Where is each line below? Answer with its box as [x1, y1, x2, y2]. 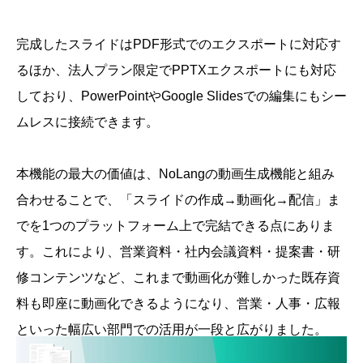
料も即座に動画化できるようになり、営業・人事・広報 [16, 297, 340, 311]
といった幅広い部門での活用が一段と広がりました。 [16, 322, 327, 337]
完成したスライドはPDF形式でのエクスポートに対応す [16, 37, 341, 52]
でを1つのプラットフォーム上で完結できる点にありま [16, 219, 335, 233]
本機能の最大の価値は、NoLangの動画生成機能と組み [16, 167, 335, 181]
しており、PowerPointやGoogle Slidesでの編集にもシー [16, 89, 347, 104]
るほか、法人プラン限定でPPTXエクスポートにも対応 [16, 63, 336, 78]
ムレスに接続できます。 [16, 115, 159, 130]
